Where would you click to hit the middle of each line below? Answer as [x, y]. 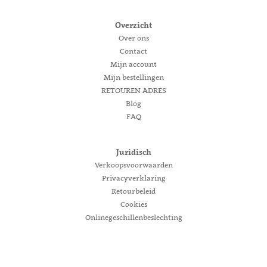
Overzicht [133, 25]
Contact [133, 51]
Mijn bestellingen [133, 77]
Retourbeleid [133, 191]
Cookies [133, 204]
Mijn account [133, 64]
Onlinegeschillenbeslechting [133, 218]
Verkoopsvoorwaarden [133, 165]
